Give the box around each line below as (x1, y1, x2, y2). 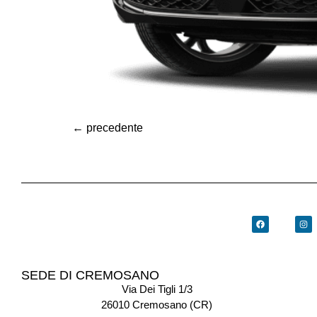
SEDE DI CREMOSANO (21, 268, 159, 282)
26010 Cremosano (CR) (101, 299, 213, 311)
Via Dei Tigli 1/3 (121, 283, 192, 295)
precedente (83, 122, 143, 134)
